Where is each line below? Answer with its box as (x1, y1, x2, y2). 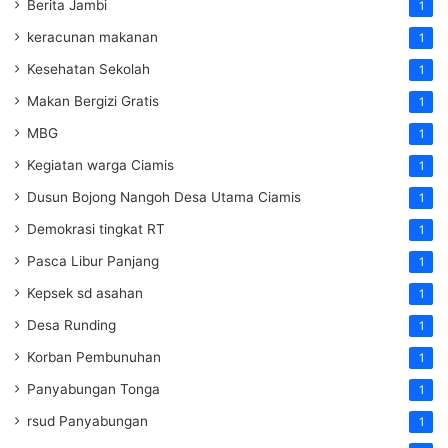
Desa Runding (27, 317, 116, 334)
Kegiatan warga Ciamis (27, 157, 174, 174)
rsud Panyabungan (27, 413, 148, 430)
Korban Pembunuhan (27, 349, 161, 366)
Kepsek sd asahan (27, 285, 143, 302)
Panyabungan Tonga (27, 381, 160, 398)
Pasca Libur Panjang (27, 253, 159, 270)
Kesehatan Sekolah (27, 61, 150, 78)
